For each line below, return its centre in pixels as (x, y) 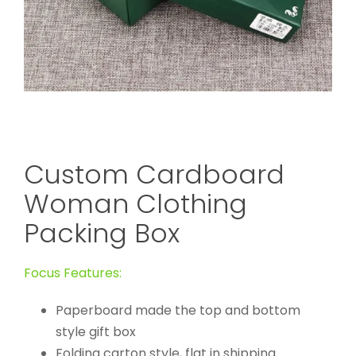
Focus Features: (72, 273)
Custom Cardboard (154, 175)
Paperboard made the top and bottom (178, 311)
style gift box (95, 332)
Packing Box (101, 234)
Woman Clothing (135, 204)
